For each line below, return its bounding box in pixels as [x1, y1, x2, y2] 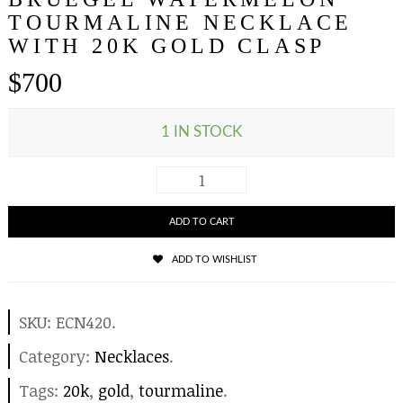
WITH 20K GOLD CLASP [8, 34, 327, 58]
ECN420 [56, 311, 112, 333]
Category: [19, 345, 94, 367]
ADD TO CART [168, 217, 235, 227]
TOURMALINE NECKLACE [8, 11, 354, 34]
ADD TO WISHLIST [171, 255, 257, 264]
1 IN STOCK [161, 125, 242, 139]
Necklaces [94, 345, 169, 367]
